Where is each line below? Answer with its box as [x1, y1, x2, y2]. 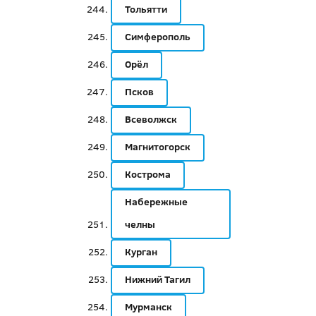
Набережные [124, 195, 188, 209]
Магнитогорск [124, 140, 190, 154]
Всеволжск [124, 112, 177, 126]
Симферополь [124, 30, 190, 44]
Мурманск [124, 300, 172, 314]
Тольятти [124, 2, 167, 16]
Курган [124, 245, 157, 259]
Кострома [124, 167, 171, 181]
